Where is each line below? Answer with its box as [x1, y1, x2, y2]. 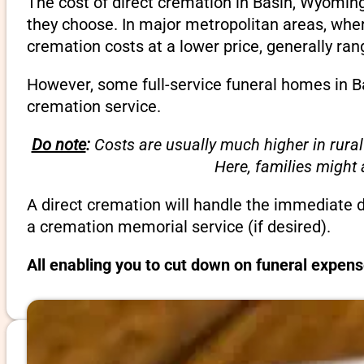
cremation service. [26, 96, 161, 116]
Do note [31, 134, 86, 154]
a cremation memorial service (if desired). [26, 216, 331, 236]
